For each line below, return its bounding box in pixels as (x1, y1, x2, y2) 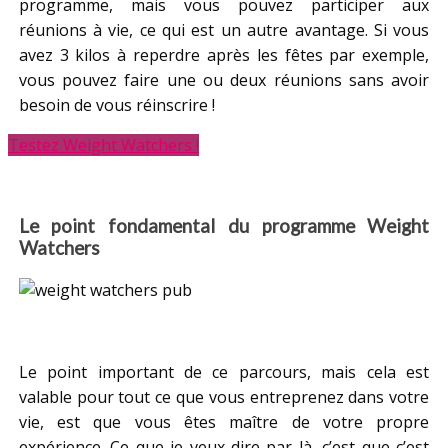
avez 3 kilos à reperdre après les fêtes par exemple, (18, 43, 430, 66)
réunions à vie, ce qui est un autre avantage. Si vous (18, 18, 430, 41)
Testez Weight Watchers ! (8, 133, 199, 156)
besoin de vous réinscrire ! (18, 93, 215, 116)
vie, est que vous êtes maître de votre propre (18, 411, 430, 434)
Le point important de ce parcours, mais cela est (18, 361, 430, 384)
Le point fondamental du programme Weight (18, 215, 430, 238)
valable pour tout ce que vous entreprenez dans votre (18, 386, 430, 409)
